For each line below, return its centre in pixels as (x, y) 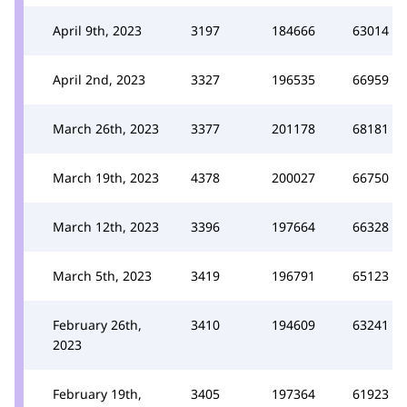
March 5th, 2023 (102, 275)
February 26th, (97, 324)
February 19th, (97, 393)
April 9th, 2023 (97, 30)
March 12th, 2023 (106, 226)
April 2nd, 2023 (99, 79)
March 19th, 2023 (106, 177)
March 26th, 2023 (106, 128)
